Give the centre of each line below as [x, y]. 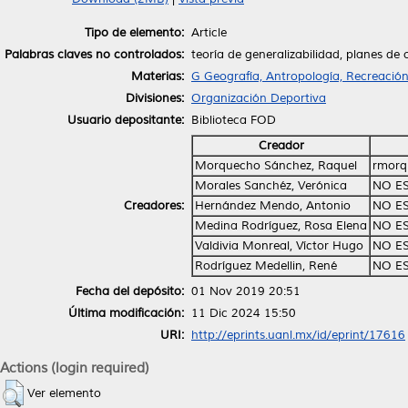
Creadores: [154, 205]
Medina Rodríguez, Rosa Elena [281, 225]
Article [209, 32]
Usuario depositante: [126, 120]
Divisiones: [155, 98]
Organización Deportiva [259, 98]
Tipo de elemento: [134, 32]
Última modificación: [126, 313]
